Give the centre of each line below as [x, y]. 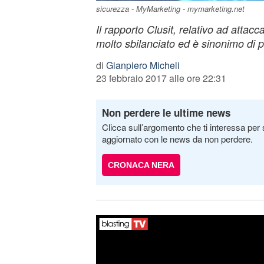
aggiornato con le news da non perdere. [177, 139]
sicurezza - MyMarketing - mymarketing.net [170, 9]
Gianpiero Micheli [143, 65]
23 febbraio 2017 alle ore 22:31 [161, 78]
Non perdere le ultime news [166, 113]
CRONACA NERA [141, 165]
